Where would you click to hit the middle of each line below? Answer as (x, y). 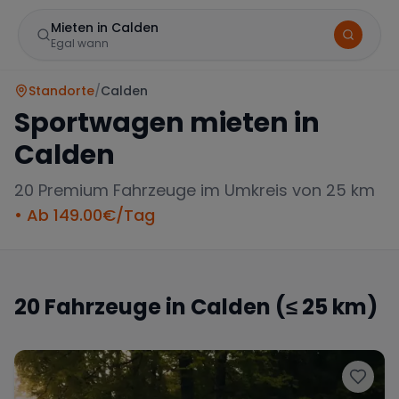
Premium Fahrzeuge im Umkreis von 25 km (204, 190)
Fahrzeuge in (115, 307)
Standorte (61, 91)
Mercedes (85, 333)
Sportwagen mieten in (167, 123)
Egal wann (80, 43)
